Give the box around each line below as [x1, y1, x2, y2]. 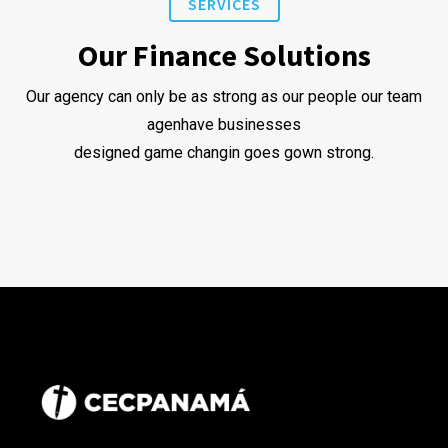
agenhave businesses [147, 114, 301, 134]
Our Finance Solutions [77, 35, 371, 74]
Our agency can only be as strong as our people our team [26, 86, 422, 106]
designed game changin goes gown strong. [74, 142, 374, 162]
